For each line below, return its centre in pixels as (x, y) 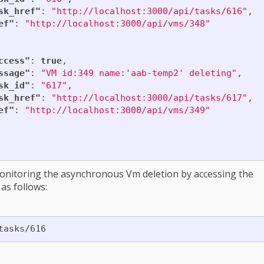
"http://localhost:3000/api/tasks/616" (149, 11)
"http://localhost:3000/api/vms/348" (117, 24)
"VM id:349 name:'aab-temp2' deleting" (138, 73)
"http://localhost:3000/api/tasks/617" (149, 98)
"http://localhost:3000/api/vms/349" (117, 110)
